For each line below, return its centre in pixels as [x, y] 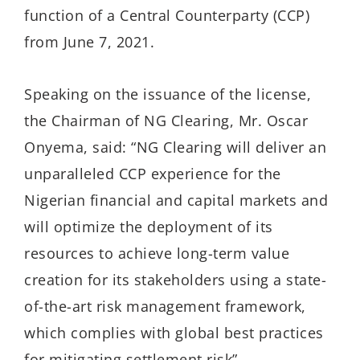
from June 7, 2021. [89, 42]
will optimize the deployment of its [149, 226]
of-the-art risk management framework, [165, 306]
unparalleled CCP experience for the [153, 173]
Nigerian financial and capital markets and [176, 200]
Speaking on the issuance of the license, [168, 94]
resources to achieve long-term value [157, 253]
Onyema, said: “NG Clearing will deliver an [175, 147]
